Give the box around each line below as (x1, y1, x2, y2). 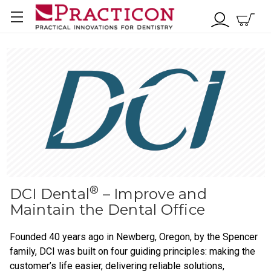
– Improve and (99, 184, 207, 203)
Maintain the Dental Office (9, 200, 205, 218)
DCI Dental (9, 184, 90, 203)
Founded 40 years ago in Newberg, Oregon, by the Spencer (9, 230, 258, 243)
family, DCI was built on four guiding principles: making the (9, 245, 255, 257)
